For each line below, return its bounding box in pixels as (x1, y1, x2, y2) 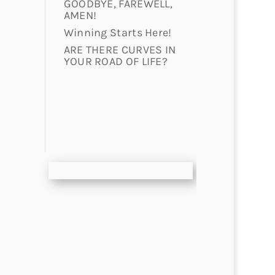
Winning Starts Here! (63, 25, 172, 39)
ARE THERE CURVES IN (63, 42, 176, 56)
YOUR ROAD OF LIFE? (63, 54, 168, 68)
